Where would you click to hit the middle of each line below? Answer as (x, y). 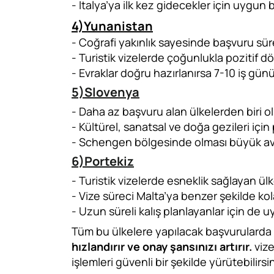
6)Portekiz (103, 161)
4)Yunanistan (112, 26)
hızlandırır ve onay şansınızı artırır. (162, 246)
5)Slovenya (106, 92)
